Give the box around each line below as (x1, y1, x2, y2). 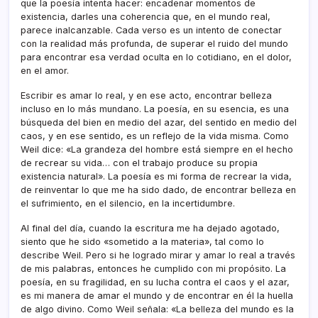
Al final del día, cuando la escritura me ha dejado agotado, (21, 222, 280, 234)
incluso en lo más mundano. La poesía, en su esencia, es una (21, 103, 289, 114)
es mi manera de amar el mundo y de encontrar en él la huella (21, 290, 293, 301)
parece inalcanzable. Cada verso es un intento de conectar (21, 24, 282, 35)
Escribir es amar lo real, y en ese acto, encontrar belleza (21, 89, 272, 101)
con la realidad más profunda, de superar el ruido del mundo (21, 38, 288, 49)
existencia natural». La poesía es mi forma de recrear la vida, (21, 170, 292, 182)
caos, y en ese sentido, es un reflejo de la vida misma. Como (21, 130, 289, 141)
